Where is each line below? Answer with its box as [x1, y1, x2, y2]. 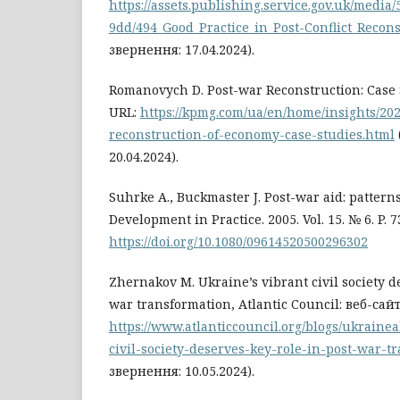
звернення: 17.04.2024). [109, 40, 254, 58]
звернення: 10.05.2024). [109, 362, 254, 379]
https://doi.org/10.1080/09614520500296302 [109, 232, 368, 250]
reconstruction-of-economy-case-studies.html [109, 125, 395, 143]
